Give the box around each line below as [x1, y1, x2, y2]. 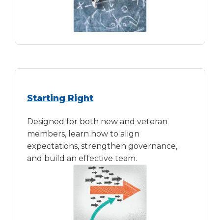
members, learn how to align [27, 129, 139, 138]
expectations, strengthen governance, [27, 141, 177, 151]
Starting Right [27, 92, 93, 103]
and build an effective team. [27, 153, 137, 163]
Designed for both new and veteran [27, 116, 167, 126]
